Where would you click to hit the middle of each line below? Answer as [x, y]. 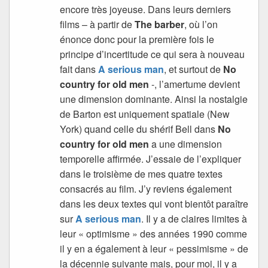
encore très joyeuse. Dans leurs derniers [146, 10]
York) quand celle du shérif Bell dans [139, 129]
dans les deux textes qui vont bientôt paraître [154, 204]
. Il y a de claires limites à [194, 219]
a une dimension [186, 144]
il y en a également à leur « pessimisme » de [154, 249]
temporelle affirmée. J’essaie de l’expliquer [151, 159]
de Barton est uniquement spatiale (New [145, 114]
